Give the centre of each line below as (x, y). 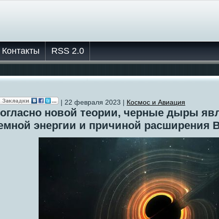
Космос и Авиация (156, 102)
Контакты (21, 51)
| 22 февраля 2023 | (93, 102)
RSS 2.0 (68, 51)
